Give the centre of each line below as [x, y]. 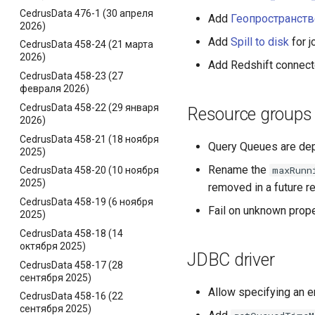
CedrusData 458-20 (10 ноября [89, 171]
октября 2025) [53, 246]
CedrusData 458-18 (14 [71, 233]
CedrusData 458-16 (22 [71, 296]
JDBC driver [231, 260]
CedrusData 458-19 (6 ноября [86, 202]
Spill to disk [260, 42]
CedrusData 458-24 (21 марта [86, 45]
